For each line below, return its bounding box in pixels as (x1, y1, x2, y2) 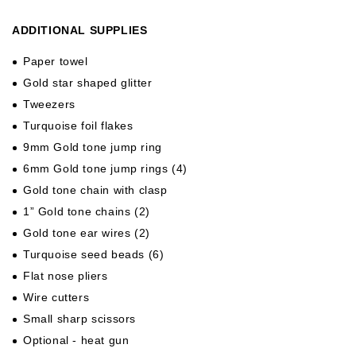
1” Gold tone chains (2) (23, 204, 150, 218)
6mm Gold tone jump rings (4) (23, 161, 188, 175)
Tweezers (23, 97, 75, 110)
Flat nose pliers (23, 269, 108, 282)
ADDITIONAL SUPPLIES (12, 23, 148, 37)
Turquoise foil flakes (23, 118, 133, 132)
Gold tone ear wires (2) (23, 226, 150, 239)
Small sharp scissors (23, 311, 136, 325)
